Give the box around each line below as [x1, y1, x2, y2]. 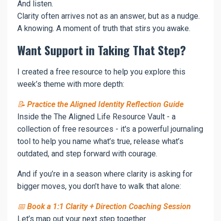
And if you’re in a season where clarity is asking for [17, 169, 192, 179]
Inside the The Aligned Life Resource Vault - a [17, 111, 176, 121]
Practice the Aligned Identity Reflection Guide [27, 99, 184, 109]
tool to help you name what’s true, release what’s [17, 136, 184, 146]
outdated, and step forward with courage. [17, 148, 157, 158]
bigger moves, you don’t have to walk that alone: [17, 181, 181, 191]
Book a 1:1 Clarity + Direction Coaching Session [27, 201, 191, 211]
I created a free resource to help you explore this [17, 67, 185, 76]
